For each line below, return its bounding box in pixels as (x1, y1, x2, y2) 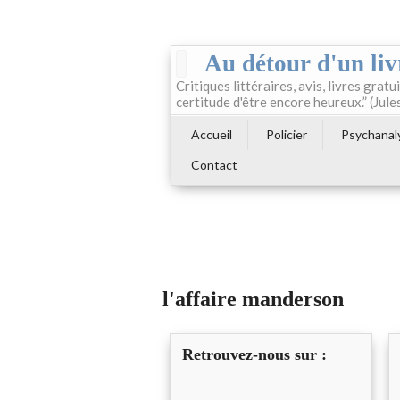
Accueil (191, 127, 232, 142)
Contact (191, 157, 237, 172)
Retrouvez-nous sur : (182, 346, 327, 364)
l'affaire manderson (162, 287, 344, 312)
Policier (266, 127, 307, 142)
